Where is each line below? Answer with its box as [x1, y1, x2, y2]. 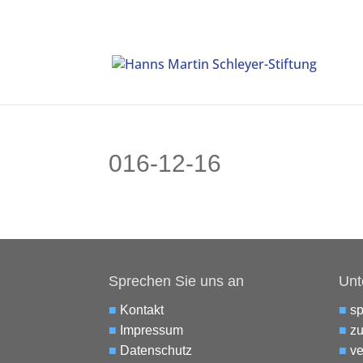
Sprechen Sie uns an [109, 273, 245, 290]
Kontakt [120, 303, 164, 318]
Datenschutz [120, 344, 193, 358]
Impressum [120, 323, 184, 338]
